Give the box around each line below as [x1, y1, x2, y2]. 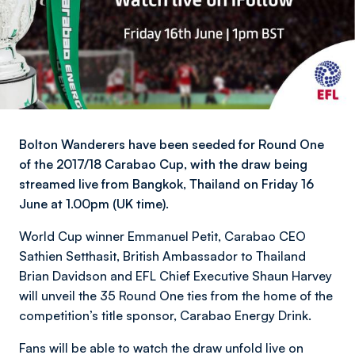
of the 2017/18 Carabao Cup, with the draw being [19, 156, 307, 172]
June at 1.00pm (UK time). [19, 196, 169, 212]
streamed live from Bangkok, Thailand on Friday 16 [19, 176, 314, 192]
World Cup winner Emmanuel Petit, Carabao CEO [19, 228, 306, 244]
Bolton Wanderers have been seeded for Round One [19, 136, 324, 152]
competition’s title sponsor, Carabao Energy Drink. [19, 307, 315, 323]
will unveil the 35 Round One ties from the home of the [19, 288, 333, 303]
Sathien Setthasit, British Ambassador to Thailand [19, 248, 306, 264]
